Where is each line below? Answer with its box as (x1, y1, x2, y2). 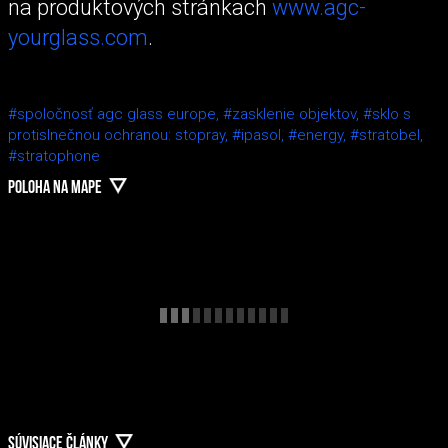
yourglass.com (8, 24, 148, 50)
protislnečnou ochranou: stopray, (8, 126, 232, 145)
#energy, (288, 126, 350, 145)
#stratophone (8, 147, 100, 166)
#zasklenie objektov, (223, 105, 363, 124)
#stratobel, (350, 126, 423, 145)
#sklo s (363, 105, 411, 124)
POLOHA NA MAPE (8, 179, 102, 199)
